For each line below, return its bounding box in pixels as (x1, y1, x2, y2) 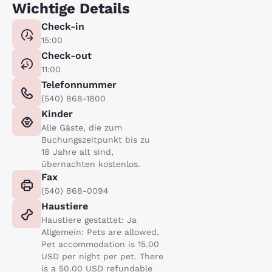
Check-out (41, 49, 92, 61)
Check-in (41, 20, 84, 32)
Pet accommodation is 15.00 (41, 239, 159, 249)
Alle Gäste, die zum (41, 122, 122, 132)
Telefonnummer (41, 78, 117, 90)
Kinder (41, 107, 73, 120)
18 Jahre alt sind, (41, 146, 114, 157)
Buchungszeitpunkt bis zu (41, 134, 150, 144)
